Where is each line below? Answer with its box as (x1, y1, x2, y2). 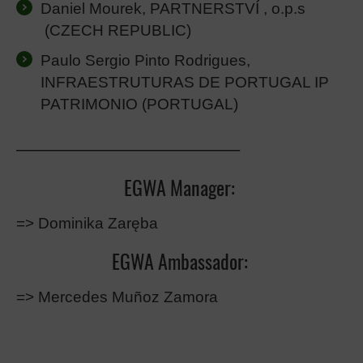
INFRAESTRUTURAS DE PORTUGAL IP (41, 73, 329, 91)
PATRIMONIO (41, 95, 138, 113)
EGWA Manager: (124, 180, 239, 200)
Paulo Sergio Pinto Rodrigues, (41, 51, 250, 69)
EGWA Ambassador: (111, 254, 252, 274)
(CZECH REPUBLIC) (41, 21, 191, 39)
